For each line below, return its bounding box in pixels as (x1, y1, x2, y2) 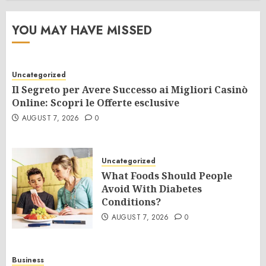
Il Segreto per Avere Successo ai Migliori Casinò (12, 83, 248, 96)
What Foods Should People (102, 169, 232, 182)
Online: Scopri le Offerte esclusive (12, 96, 179, 109)
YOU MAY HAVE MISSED (12, 22, 152, 39)
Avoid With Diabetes (102, 182, 202, 195)
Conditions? (102, 195, 161, 208)
